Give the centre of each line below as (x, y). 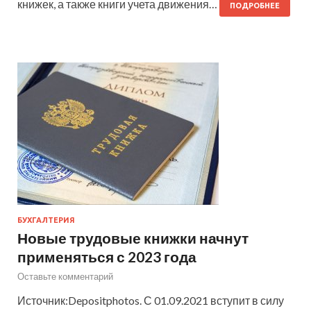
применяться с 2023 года (107, 256)
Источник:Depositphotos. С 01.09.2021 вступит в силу (151, 300)
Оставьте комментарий (65, 276)
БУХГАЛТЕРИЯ (46, 220)
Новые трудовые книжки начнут (133, 237)
